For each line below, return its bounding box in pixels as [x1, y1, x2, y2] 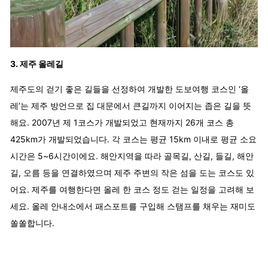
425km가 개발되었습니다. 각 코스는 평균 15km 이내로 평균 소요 [10, 133, 257, 144]
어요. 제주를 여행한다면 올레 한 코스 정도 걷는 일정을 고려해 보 [10, 184, 254, 194]
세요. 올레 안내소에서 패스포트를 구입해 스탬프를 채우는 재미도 [10, 200, 255, 211]
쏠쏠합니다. [10, 217, 54, 228]
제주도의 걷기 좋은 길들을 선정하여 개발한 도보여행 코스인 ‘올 [10, 83, 249, 94]
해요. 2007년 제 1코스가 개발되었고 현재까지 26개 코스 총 [10, 117, 234, 127]
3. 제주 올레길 [10, 58, 63, 69]
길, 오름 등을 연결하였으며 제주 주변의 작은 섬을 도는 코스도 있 [10, 167, 254, 178]
